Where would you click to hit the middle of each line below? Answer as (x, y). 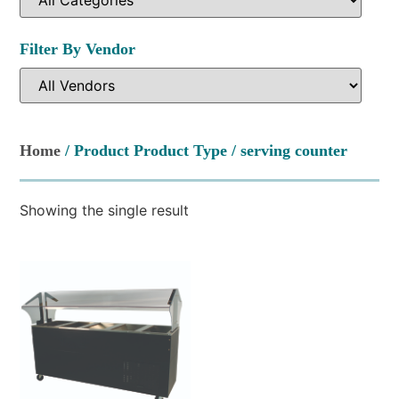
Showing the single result (105, 210)
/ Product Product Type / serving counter (204, 150)
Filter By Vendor (78, 49)
